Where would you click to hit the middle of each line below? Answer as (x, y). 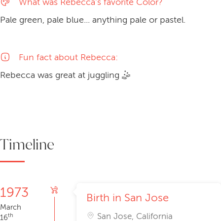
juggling (105, 75)
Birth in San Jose (128, 198)
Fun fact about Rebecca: (69, 57)
